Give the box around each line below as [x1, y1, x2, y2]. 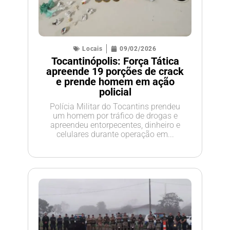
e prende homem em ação [55, 75, 175, 88]
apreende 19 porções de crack [46, 65, 184, 78]
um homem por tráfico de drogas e [52, 111, 178, 121]
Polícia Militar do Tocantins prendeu [50, 102, 180, 111]
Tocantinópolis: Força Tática [51, 55, 179, 67]
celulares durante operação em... [56, 129, 174, 139]
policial [99, 86, 131, 98]
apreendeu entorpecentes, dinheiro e [50, 120, 180, 130]
